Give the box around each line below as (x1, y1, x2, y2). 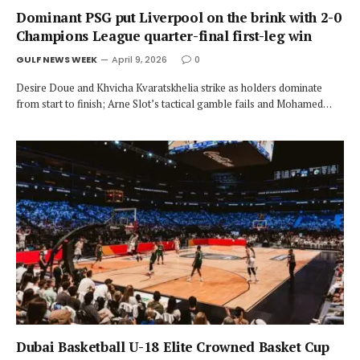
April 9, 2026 (112, 52, 167, 66)
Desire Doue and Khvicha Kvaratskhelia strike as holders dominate (16, 80, 322, 95)
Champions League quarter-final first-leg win (16, 26, 313, 45)
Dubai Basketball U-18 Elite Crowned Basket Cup (16, 337, 329, 356)
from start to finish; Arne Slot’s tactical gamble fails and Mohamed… (16, 96, 332, 111)
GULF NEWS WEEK (16, 52, 97, 66)
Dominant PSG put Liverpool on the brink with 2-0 (16, 7, 342, 27)
